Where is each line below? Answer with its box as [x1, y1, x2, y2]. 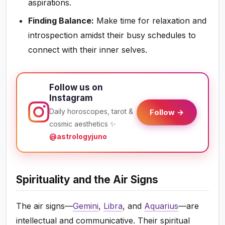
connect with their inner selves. [28, 44, 148, 55]
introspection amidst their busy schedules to [28, 30, 196, 40]
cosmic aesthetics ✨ [49, 119, 117, 128]
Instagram [49, 92, 93, 103]
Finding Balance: [28, 15, 94, 26]
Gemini [73, 200, 99, 211]
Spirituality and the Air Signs [16, 173, 159, 186]
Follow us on [49, 82, 103, 92]
